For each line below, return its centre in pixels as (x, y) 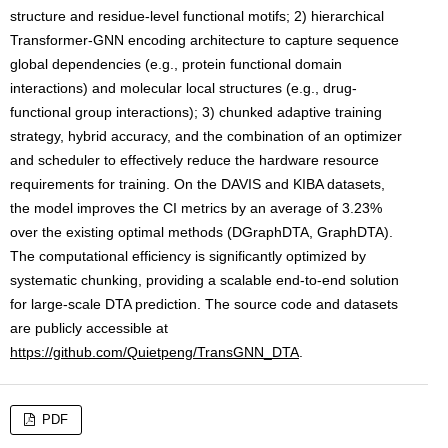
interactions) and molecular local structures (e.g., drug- (183, 88)
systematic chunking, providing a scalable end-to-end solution (204, 280)
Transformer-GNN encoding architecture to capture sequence (204, 40)
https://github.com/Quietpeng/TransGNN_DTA (154, 352)
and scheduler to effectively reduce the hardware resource (194, 160)
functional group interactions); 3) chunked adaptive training (196, 112)
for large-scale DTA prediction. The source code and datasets (204, 304)
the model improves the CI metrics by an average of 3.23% (196, 208)
